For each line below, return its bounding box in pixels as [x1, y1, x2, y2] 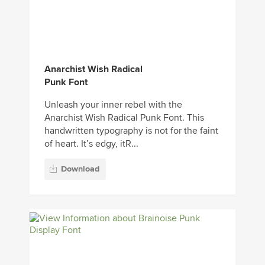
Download [61, 164, 99, 174]
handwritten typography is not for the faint [44, 124, 218, 137]
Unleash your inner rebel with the [44, 98, 182, 111]
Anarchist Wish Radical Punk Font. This [44, 111, 204, 124]
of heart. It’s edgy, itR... [44, 137, 138, 150]
